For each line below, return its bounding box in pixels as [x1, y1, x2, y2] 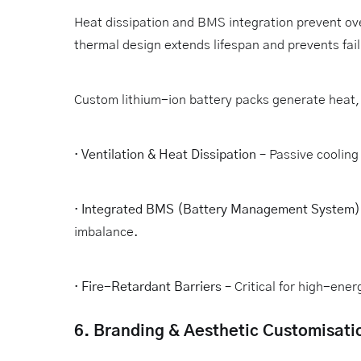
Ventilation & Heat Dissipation [81, 147, 256, 161]
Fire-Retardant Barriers [81, 280, 225, 293]
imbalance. [74, 225, 138, 239]
